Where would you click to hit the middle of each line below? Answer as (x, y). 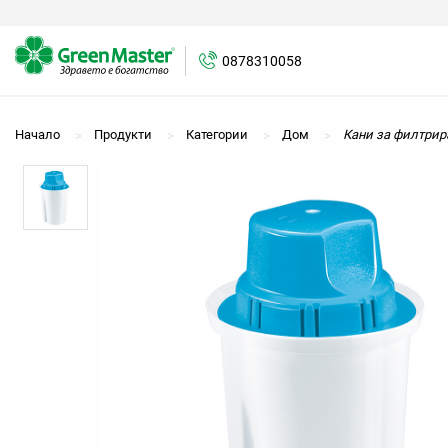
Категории (217, 134)
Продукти (123, 134)
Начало (37, 134)
